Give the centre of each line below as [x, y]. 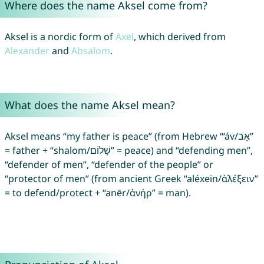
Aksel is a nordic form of [60, 37]
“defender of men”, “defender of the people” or [109, 165]
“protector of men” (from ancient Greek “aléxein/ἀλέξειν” [131, 179]
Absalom [90, 51]
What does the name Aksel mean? [90, 105]
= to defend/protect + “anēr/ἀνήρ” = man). [98, 193]
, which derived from [179, 37]
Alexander [27, 51]
